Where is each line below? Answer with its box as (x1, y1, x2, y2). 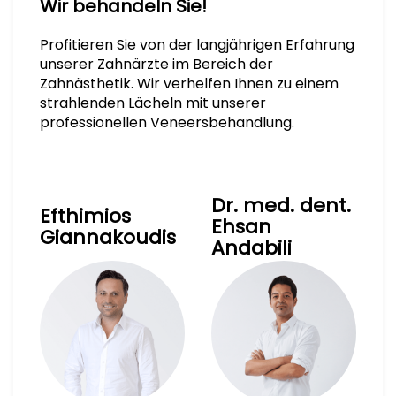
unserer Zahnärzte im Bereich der (40, 54, 273, 75)
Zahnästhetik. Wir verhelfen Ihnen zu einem (40, 73, 339, 95)
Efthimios (40, 202, 131, 230)
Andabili (211, 233, 292, 262)
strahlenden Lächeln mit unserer (40, 93, 266, 114)
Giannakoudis (40, 223, 176, 251)
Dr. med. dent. (211, 191, 351, 219)
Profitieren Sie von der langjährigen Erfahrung (40, 34, 354, 56)
